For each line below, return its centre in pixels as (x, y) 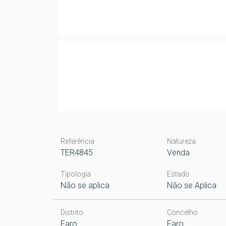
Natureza (182, 141)
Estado (179, 174)
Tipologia (75, 174)
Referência (77, 141)
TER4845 (76, 153)
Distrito (72, 212)
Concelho (183, 212)
